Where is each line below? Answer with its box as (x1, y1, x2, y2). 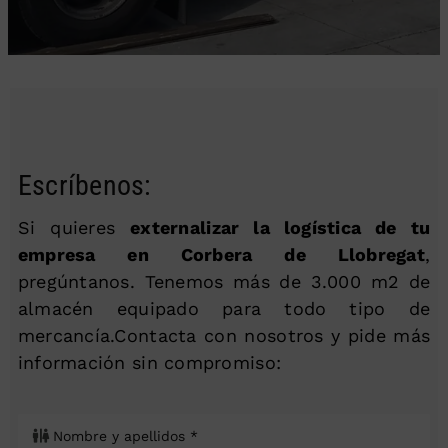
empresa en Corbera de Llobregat (17, 244, 425, 266)
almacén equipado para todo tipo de (17, 298, 431, 320)
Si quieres (17, 217, 131, 239)
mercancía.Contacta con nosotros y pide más (17, 325, 431, 347)
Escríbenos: (17, 169, 152, 203)
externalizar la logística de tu (130, 217, 431, 239)
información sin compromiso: (17, 352, 282, 374)
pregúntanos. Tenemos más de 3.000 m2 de (17, 271, 431, 293)
